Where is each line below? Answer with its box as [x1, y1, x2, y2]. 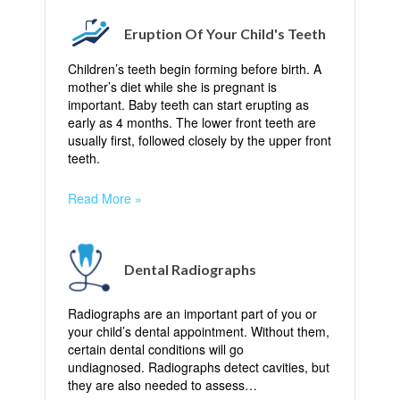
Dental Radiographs [124, 261, 256, 278]
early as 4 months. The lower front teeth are [68, 113, 316, 131]
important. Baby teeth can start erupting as [68, 96, 309, 113]
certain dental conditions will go [68, 340, 244, 358]
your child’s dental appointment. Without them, [68, 322, 329, 340]
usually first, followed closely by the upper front [68, 131, 331, 149]
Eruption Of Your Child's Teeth [124, 25, 326, 42]
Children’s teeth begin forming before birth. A [68, 60, 321, 78]
